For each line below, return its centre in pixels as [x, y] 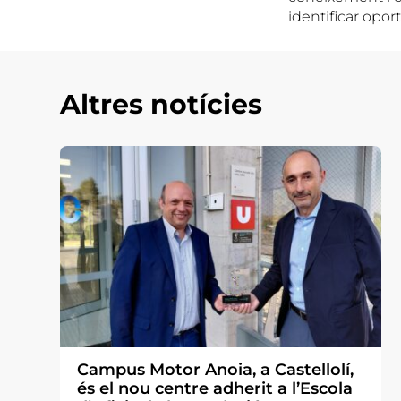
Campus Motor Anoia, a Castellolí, [216, 369]
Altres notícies [162, 104]
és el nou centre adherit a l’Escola [215, 388]
